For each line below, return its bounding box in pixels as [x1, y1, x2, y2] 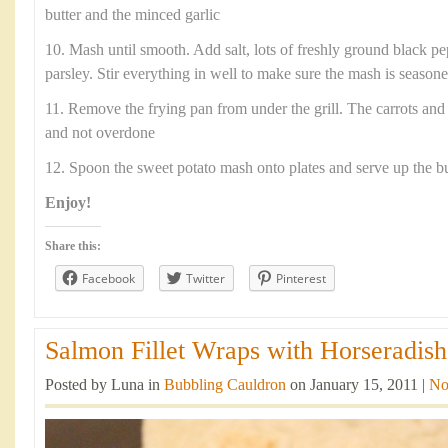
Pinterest [276, 270, 326, 287]
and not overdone [45, 124, 155, 142]
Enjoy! [45, 194, 91, 212]
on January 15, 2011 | [286, 376, 429, 394]
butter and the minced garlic [45, 6, 220, 24]
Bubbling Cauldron [164, 376, 286, 394]
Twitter [186, 270, 225, 287]
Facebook [82, 270, 135, 287]
